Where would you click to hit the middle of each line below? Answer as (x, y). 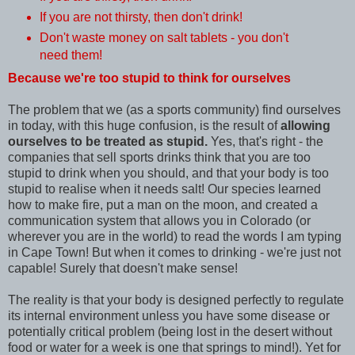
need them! (71, 55)
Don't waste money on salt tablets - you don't (164, 38)
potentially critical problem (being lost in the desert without (170, 332)
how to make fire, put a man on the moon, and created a (163, 205)
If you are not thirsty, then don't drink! (141, 17)
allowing (305, 126)
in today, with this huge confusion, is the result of (144, 126)
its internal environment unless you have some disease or (169, 316)
